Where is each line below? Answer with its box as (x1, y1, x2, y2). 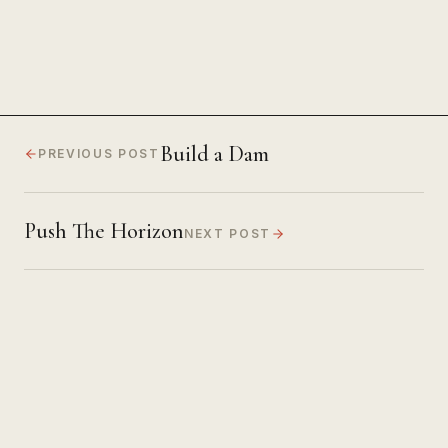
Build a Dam (159, 140, 269, 167)
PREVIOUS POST (38, 145, 160, 161)
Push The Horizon (24, 217, 184, 244)
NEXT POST (184, 225, 272, 241)
